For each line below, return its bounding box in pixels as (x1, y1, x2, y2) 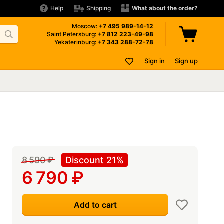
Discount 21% (65, 155, 124, 165)
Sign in (144, 57, 165, 65)
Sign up (175, 57, 198, 65)
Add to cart (73, 200, 117, 210)
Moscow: (72, 22, 99, 30)
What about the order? (132, 4, 198, 12)
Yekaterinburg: (54, 38, 98, 46)
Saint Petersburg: (47, 30, 98, 38)
